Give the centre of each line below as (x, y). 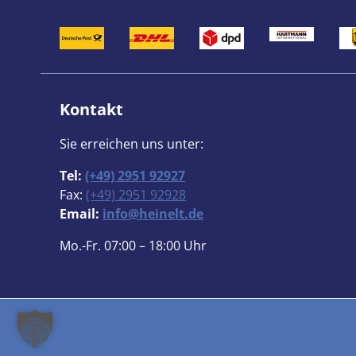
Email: (81, 214)
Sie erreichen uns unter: (132, 144)
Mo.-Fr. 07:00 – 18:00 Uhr (133, 246)
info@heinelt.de (153, 214)
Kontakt (91, 109)
